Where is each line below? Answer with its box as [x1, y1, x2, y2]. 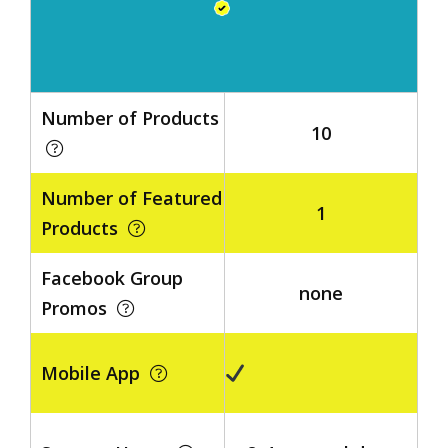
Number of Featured [41, 186, 222, 210]
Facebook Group [41, 266, 183, 290]
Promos [41, 296, 117, 320]
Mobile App [41, 361, 150, 385]
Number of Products [41, 106, 219, 130]
